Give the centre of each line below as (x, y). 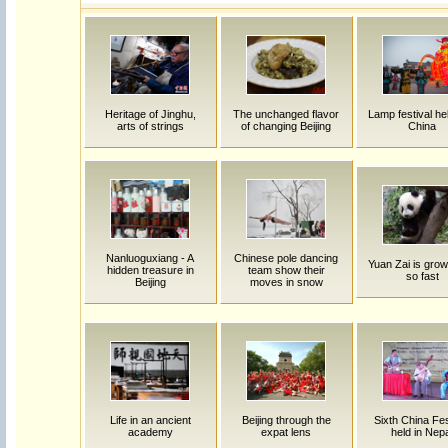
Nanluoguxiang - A (150, 258)
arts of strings (150, 126)
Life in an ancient (150, 420)
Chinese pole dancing (286, 258)
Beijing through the (286, 420)
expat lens (286, 432)
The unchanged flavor (286, 114)
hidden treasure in (150, 270)
